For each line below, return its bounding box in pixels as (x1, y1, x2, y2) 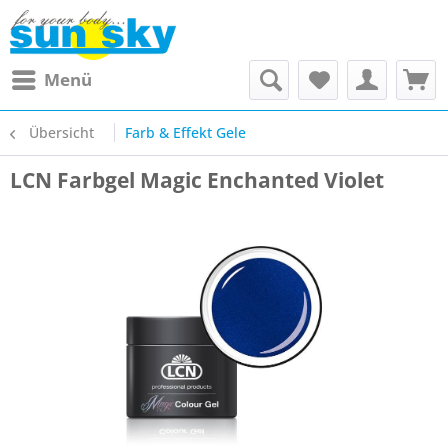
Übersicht (29, 123, 94, 142)
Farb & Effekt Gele (125, 123, 246, 142)
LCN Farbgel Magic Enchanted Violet (10, 166, 384, 194)
